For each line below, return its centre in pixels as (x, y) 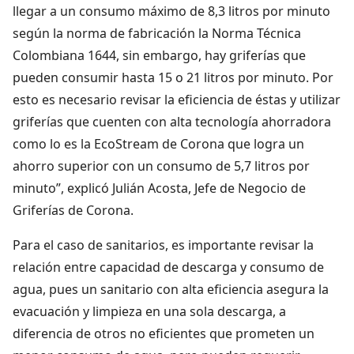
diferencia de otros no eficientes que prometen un (164, 333)
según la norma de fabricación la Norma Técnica (157, 33)
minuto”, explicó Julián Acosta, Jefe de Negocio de (159, 188)
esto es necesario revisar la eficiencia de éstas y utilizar (177, 99)
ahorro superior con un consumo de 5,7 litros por (161, 166)
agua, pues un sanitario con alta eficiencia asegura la (171, 289)
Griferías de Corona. (73, 210)
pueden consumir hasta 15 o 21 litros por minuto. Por (173, 77)
